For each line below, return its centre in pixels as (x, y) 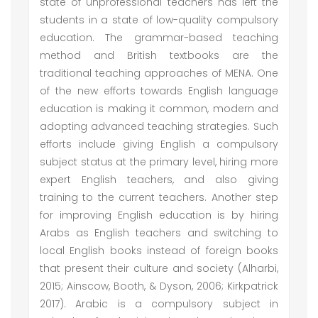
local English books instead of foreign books (159, 251)
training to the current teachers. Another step (159, 197)
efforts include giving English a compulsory (159, 144)
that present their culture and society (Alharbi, (159, 268)
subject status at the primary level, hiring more (159, 162)
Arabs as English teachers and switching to (159, 233)
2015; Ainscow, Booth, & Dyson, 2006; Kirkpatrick (159, 286)
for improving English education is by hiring (159, 215)
